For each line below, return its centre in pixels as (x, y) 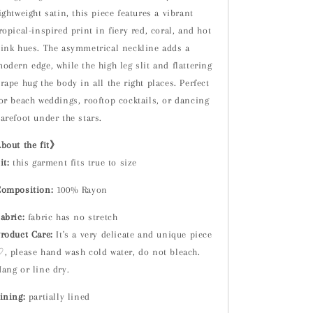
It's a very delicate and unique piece (132, 234)
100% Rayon (80, 190)
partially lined (59, 297)
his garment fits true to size (77, 162)
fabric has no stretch (71, 217)
